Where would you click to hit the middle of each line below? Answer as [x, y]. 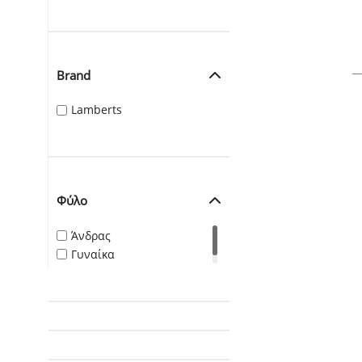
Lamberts [97, 110]
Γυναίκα [93, 254]
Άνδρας [91, 235]
